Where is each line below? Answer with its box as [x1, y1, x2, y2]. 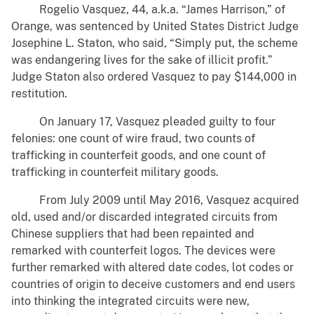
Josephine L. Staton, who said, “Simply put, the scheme [11, 36, 298, 50]
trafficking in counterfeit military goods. [11, 165, 219, 179]
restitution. [11, 87, 67, 101]
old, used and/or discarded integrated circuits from [11, 210, 278, 224]
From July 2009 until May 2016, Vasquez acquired [11, 193, 299, 207]
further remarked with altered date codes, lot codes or [11, 261, 294, 275]
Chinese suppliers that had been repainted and [11, 227, 254, 241]
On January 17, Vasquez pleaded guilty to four [11, 115, 275, 129]
